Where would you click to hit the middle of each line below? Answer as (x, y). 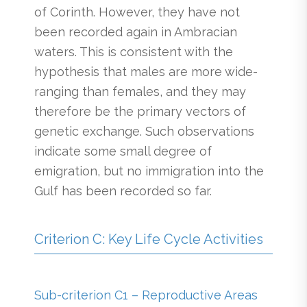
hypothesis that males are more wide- (146, 71)
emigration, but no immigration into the (149, 171)
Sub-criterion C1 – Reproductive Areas (146, 295)
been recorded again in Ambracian (136, 32)
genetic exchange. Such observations (144, 131)
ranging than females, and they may (140, 91)
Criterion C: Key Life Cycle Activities (149, 239)
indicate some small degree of (123, 151)
